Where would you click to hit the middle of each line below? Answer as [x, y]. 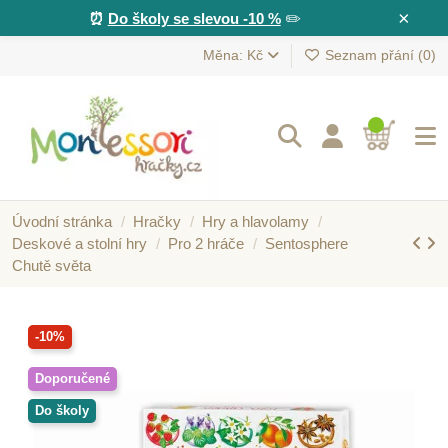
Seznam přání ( [372, 55]
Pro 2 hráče [206, 243]
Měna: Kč [234, 55]
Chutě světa [51, 265]
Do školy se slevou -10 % [194, 18]
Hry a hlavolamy [255, 221]
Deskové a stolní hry [79, 243]
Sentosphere [306, 243]
